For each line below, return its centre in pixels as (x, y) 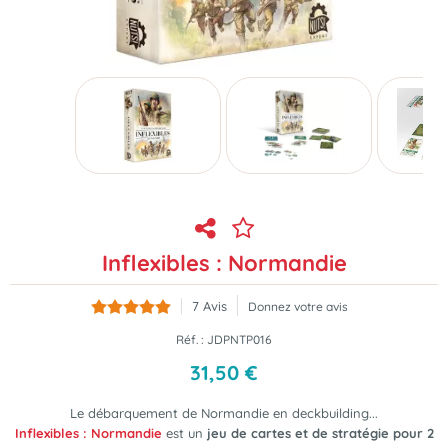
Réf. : (191, 339)
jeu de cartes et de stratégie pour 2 (320, 433)
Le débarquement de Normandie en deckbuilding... (224, 413)
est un (184, 433)
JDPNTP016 (239, 339)
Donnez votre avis (297, 306)
